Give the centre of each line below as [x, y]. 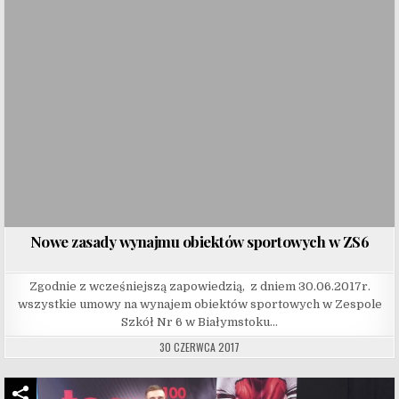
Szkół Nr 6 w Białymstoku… [199, 322]
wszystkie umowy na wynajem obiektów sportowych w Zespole [199, 304]
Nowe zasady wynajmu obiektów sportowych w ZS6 [199, 241]
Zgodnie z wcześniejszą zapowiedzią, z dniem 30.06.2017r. [199, 286]
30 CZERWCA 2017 [199, 346]
